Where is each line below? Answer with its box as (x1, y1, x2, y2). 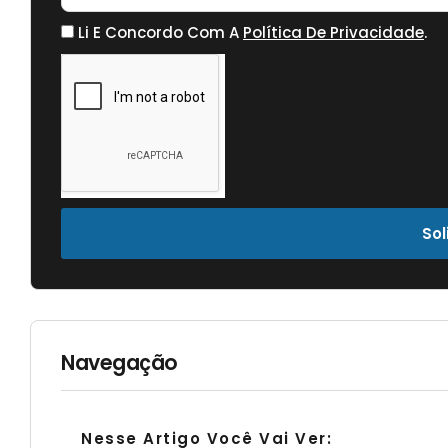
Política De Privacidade (243, 21, 424, 43)
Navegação (61, 347, 178, 377)
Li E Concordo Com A (78, 21, 243, 43)
